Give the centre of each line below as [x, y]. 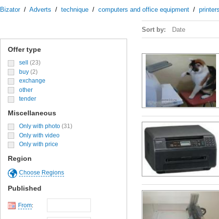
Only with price [39, 144]
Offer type [24, 49]
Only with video [39, 135]
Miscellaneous [32, 113]
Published [25, 188]
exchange [32, 81]
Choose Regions [42, 173]
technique [75, 10]
